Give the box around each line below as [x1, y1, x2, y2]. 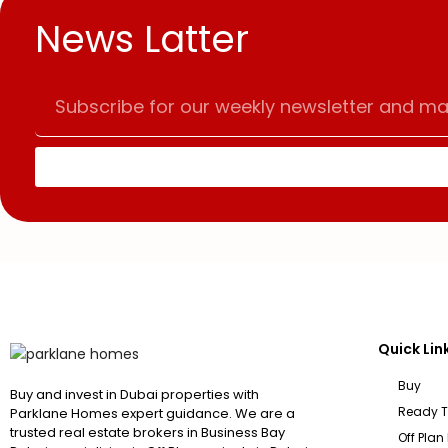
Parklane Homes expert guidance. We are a [10, 403, 295, 423]
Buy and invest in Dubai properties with [10, 384, 259, 404]
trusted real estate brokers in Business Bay [10, 422, 285, 442]
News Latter [35, 12, 249, 65]
